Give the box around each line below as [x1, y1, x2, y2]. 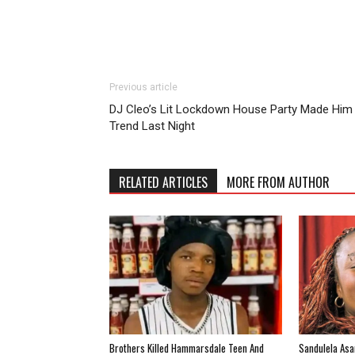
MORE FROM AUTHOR [227, 172, 330, 192]
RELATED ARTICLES [119, 172, 208, 192]
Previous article [109, 81, 177, 93]
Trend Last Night [109, 118, 195, 133]
